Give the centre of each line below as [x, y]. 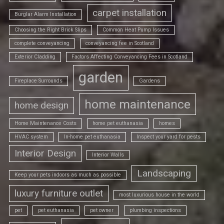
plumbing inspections [155, 210]
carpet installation [129, 13]
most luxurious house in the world [159, 195]
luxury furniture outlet [59, 193]
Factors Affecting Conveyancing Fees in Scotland [129, 57]
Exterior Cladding [35, 57]
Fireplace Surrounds [38, 81]
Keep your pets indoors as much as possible [68, 175]
